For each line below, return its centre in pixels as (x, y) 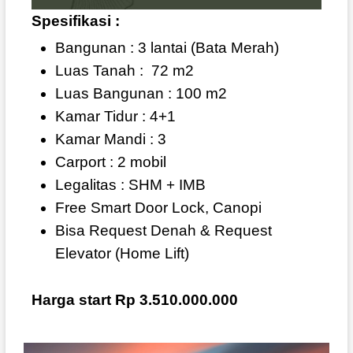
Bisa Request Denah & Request (163, 230)
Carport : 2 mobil (110, 162)
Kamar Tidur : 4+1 (115, 116)
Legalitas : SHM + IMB (130, 184)
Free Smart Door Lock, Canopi (158, 207)
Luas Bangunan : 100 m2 (141, 93)
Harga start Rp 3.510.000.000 (134, 299)
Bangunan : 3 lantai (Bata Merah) (167, 47)
